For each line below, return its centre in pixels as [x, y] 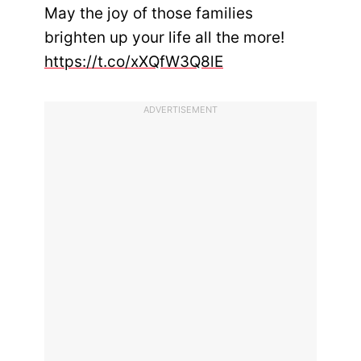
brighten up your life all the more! [164, 38]
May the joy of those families [149, 14]
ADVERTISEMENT [180, 110]
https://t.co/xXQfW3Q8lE [134, 62]
